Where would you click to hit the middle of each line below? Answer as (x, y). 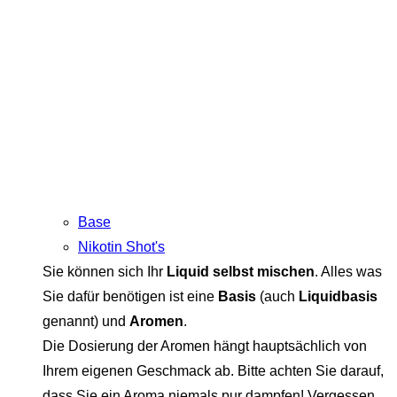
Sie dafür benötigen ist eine (130, 297)
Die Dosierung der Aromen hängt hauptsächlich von (205, 346)
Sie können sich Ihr (105, 272)
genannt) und (86, 322)
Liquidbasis (338, 297)
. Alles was (348, 272)
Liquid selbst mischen (241, 272)
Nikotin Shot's (121, 247)
